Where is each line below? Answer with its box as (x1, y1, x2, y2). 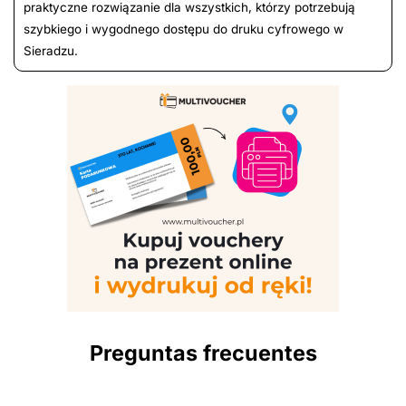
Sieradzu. (24, 43, 78, 58)
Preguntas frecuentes (89, 339, 317, 366)
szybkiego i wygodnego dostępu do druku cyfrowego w (24, 21, 343, 36)
